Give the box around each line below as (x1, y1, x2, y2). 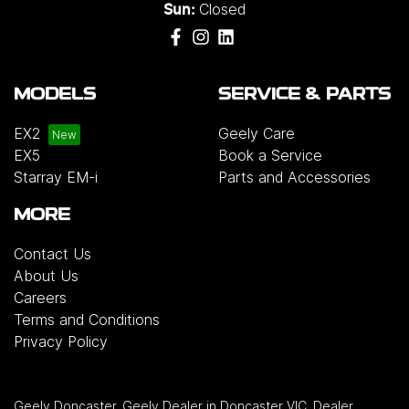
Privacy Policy (14, 332, 108, 351)
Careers (14, 288, 67, 308)
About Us (14, 267, 79, 286)
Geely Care (218, 124, 295, 143)
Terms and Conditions (14, 310, 160, 330)
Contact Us (14, 245, 91, 264)
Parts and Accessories (218, 168, 371, 187)
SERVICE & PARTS (218, 88, 391, 104)
